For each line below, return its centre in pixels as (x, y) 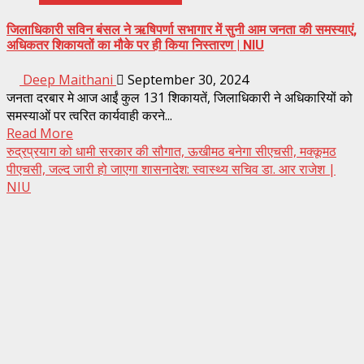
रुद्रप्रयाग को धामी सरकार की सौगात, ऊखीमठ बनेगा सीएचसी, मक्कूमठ (171, 151)
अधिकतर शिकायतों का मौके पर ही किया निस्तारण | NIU (135, 45)
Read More (40, 133)
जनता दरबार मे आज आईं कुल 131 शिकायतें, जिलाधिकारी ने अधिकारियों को (180, 97)
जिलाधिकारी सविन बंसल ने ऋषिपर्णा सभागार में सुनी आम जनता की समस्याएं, (182, 30)
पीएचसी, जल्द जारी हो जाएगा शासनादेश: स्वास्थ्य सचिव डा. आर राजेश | (171, 169)
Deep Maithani (68, 79)
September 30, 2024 (186, 79)
